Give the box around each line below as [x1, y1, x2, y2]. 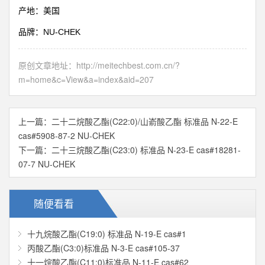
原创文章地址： [18, 59, 76, 71]
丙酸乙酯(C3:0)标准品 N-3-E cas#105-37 [27, 242, 180, 254]
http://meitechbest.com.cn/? [76, 59, 180, 71]
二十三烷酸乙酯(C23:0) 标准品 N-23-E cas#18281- [51, 144, 241, 156]
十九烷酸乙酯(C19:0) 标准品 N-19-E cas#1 [27, 228, 186, 240]
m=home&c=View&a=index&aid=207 [18, 73, 154, 85]
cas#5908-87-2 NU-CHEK [18, 130, 115, 141]
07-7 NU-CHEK [18, 158, 75, 170]
